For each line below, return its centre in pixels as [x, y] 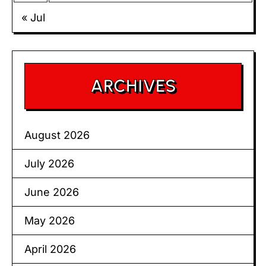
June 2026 [52, 192]
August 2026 [57, 135]
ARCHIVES [133, 85]
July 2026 [49, 163]
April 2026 [50, 249]
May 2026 [50, 220]
